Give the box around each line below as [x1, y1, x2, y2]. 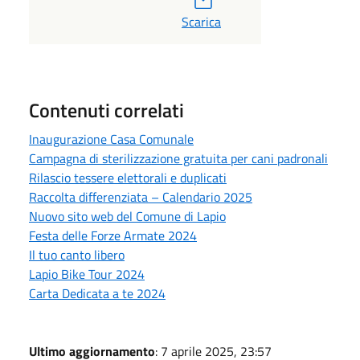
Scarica [181, 11, 221, 31]
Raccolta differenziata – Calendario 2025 [29, 186, 252, 207]
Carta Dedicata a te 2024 [29, 283, 166, 303]
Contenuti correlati [29, 95, 184, 125]
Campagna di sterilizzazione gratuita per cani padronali [29, 148, 328, 168]
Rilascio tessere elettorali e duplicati [29, 167, 227, 187]
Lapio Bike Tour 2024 [29, 264, 145, 284]
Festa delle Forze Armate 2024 [29, 225, 197, 245]
